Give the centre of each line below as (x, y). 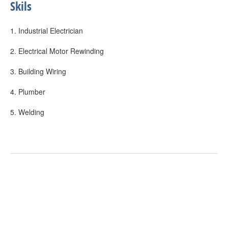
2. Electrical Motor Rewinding (57, 51)
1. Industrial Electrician (47, 31)
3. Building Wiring (38, 71)
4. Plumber (28, 92)
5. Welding (27, 112)
